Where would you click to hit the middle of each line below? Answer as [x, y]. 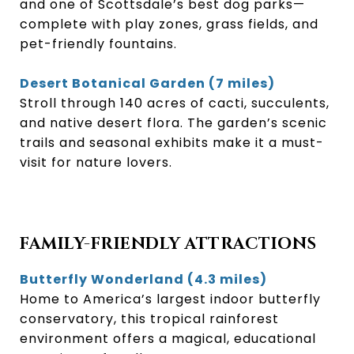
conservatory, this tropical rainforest [149, 318]
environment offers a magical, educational [168, 338]
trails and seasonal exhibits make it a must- [172, 142]
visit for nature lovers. [96, 162]
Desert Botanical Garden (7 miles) [147, 83]
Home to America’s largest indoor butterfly [170, 299]
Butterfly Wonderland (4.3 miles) [143, 279]
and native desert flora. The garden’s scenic [173, 122]
